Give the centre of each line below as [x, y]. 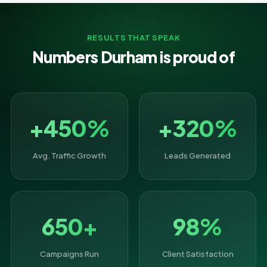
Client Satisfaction [198, 254]
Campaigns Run [69, 254]
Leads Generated [198, 156]
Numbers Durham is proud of [133, 57]
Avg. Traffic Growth [69, 156]
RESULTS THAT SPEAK [133, 38]
